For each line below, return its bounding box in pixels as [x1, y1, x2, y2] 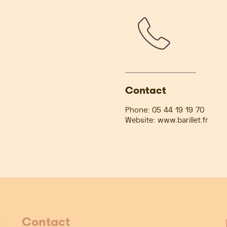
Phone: [125, 105, 149, 115]
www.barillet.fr [157, 115, 208, 125]
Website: [125, 115, 155, 125]
